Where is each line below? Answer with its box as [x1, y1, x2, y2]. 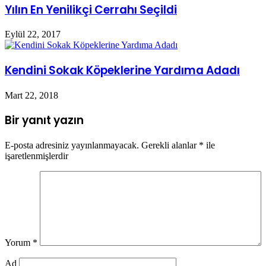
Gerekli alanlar [141, 140, 199, 151]
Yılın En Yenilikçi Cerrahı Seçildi [5, 1, 177, 18]
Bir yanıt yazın [5, 112, 84, 129]
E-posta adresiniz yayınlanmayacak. [5, 140, 139, 151]
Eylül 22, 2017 [5, 29, 61, 40]
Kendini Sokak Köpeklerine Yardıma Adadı [5, 62, 240, 78]
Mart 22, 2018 [5, 90, 58, 100]
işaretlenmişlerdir [5, 151, 68, 161]
